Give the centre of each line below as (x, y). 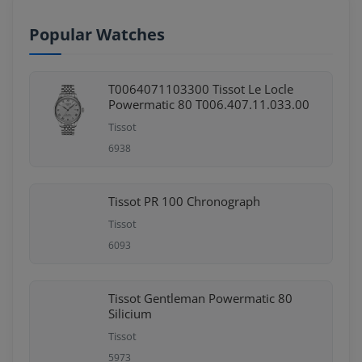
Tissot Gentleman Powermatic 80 (200, 298)
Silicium (130, 314)
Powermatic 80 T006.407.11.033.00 (209, 104)
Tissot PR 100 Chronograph (184, 201)
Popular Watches (97, 34)
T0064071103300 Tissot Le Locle (201, 89)
